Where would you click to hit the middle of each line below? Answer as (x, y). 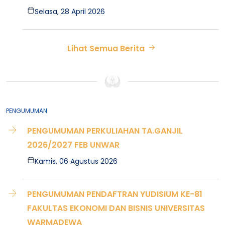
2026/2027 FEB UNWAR (73, 145)
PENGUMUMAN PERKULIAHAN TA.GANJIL (105, 131)
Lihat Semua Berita (107, 48)
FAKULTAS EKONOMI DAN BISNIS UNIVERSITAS (116, 208)
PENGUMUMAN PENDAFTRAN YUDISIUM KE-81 (115, 194)
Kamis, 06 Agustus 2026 (76, 161)
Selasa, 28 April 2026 (70, 12)
